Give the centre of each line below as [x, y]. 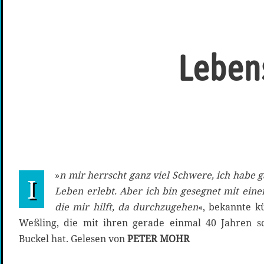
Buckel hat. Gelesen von [73, 239]
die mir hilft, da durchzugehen [126, 207]
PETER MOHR [159, 239]
